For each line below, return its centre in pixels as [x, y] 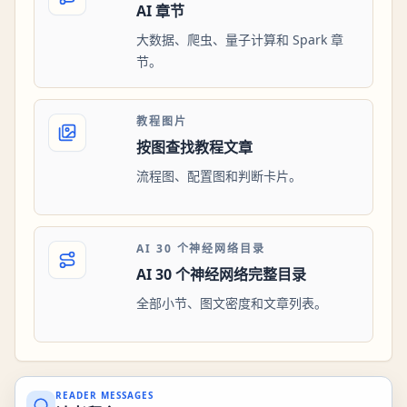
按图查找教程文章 [194, 148]
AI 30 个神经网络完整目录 [221, 275]
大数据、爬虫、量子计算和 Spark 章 [240, 40]
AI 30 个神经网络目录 [201, 249]
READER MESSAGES [104, 396]
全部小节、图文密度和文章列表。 [232, 303]
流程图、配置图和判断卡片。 [219, 176]
